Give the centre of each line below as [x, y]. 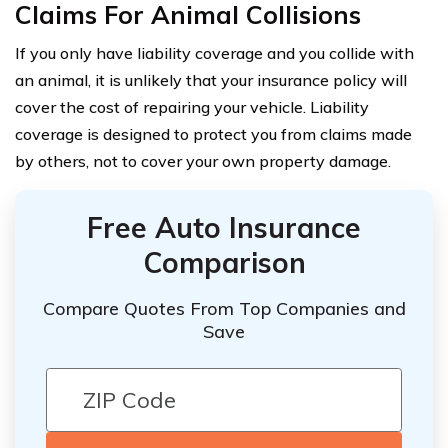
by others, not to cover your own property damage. [203, 160]
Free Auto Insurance [224, 227]
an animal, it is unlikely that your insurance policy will [211, 79]
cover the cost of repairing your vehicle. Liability [192, 106]
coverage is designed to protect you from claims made [213, 133]
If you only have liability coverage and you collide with [214, 52]
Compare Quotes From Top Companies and [224, 309]
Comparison [224, 262]
